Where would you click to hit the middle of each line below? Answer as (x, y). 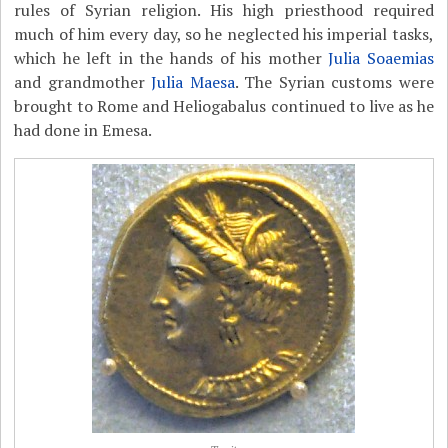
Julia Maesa (193, 82)
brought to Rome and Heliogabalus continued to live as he (224, 106)
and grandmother (83, 82)
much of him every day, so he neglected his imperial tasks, (224, 34)
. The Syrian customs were (334, 82)
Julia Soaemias (381, 58)
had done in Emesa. (83, 130)
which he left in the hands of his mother (171, 58)
